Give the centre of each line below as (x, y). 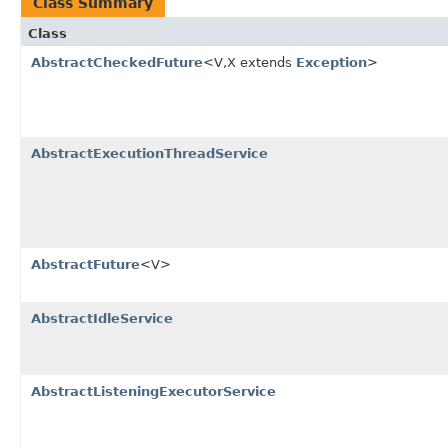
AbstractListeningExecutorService (153, 391)
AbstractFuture (85, 264)
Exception (331, 62)
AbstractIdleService (102, 318)
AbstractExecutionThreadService (149, 153)
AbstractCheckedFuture (117, 62)
